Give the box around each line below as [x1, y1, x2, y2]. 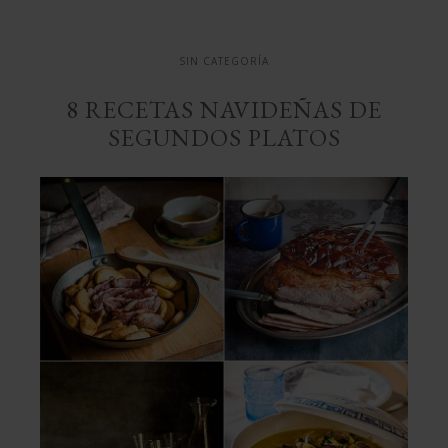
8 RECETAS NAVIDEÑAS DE [66, 94, 382, 125]
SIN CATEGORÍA [179, 54, 269, 68]
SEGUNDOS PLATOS [107, 122, 341, 153]
